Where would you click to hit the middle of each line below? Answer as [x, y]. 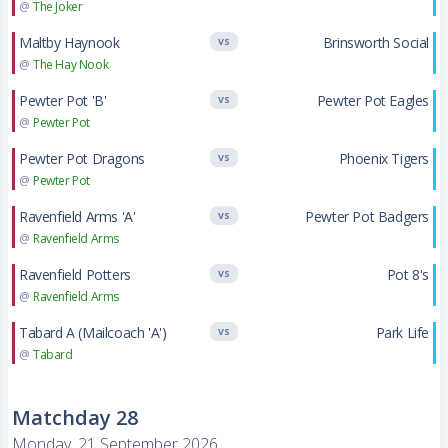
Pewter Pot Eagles [372, 100]
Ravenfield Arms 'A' [77, 216]
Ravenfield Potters [75, 274]
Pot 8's [407, 274]
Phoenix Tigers [383, 158]
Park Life [402, 332]
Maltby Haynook [69, 42]
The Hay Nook [71, 64]
